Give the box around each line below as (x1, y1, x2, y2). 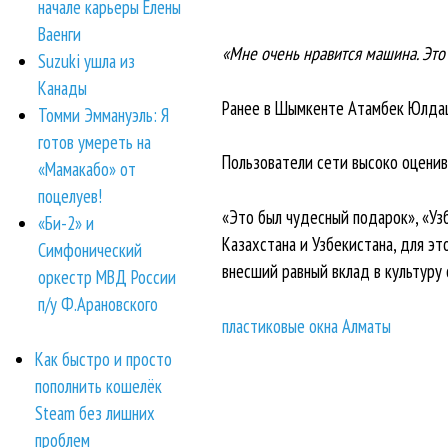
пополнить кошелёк (35, 373, 162, 398)
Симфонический (38, 238, 143, 263)
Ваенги (38, 22, 82, 47)
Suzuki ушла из (38, 49, 136, 74)
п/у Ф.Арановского (38, 292, 159, 317)
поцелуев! (38, 184, 103, 209)
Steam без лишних (35, 400, 155, 425)
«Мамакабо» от (38, 157, 137, 182)
